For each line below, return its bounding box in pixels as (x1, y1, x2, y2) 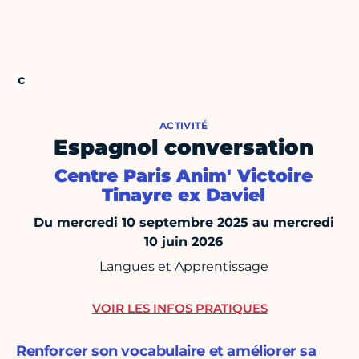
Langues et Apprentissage (99, 259, 268, 275)
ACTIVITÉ (159, 119, 208, 132)
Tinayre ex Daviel (102, 184, 265, 207)
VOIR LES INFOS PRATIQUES (91, 301, 268, 317)
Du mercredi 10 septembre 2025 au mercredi (33, 215, 334, 231)
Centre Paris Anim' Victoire (54, 165, 313, 188)
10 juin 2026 (144, 234, 223, 250)
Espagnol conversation (54, 135, 313, 161)
